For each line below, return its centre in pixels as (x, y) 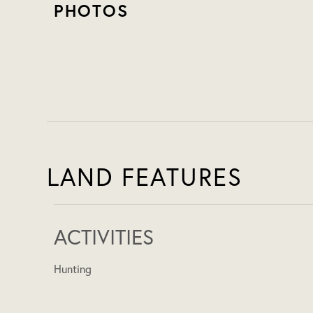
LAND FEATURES (145, 177)
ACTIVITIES (104, 237)
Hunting (73, 269)
